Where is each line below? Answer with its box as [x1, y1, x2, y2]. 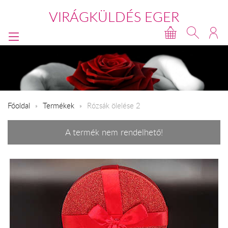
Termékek [43, 100, 74, 110]
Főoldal [8, 100, 30, 110]
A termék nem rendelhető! [65, 127, 163, 138]
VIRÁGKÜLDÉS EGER [49, 8, 179, 26]
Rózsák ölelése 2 [87, 100, 140, 110]
